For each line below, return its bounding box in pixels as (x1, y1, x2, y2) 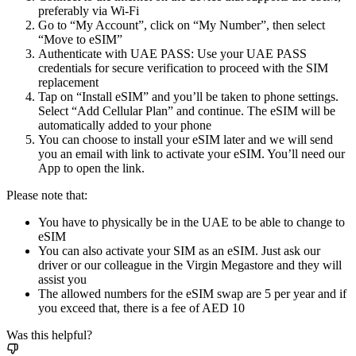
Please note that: (6, 188, 87, 203)
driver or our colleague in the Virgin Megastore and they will (38, 258, 342, 273)
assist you (38, 273, 87, 287)
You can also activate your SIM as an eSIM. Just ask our (38, 244, 320, 258)
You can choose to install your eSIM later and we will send (38, 133, 333, 147)
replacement (38, 75, 99, 90)
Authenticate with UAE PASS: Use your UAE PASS (38, 47, 307, 61)
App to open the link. (38, 161, 145, 176)
